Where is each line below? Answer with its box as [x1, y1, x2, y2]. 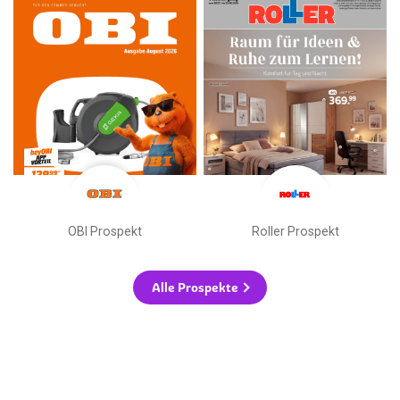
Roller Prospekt [251, 223, 339, 238]
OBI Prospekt [67, 223, 142, 238]
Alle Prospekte [152, 279, 238, 296]
